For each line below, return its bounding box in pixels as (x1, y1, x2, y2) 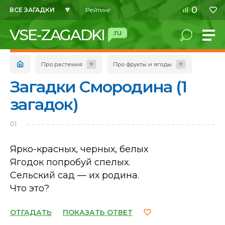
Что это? (10, 183, 49, 194)
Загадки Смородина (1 (10, 77, 186, 96)
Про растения (41, 61, 82, 68)
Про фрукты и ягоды (113, 61, 172, 68)
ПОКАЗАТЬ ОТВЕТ (63, 208, 133, 217)
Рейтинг (85, 6, 111, 14)
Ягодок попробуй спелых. (10, 157, 130, 168)
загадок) (10, 94, 78, 114)
